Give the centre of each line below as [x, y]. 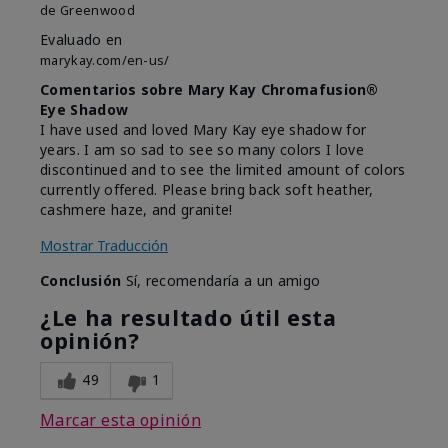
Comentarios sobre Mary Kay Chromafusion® [209, 90]
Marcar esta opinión [121, 420]
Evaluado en [81, 40]
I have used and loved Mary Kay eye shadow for [203, 130]
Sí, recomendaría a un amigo [221, 281]
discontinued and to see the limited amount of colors [223, 170]
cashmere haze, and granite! [136, 210]
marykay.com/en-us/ [105, 60]
